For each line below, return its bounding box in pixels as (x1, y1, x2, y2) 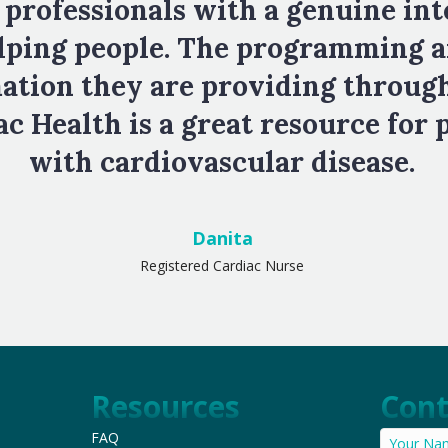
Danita (191, 226, 253, 251)
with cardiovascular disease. (29, 144, 416, 181)
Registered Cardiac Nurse (140, 256, 305, 276)
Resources (90, 386, 240, 428)
